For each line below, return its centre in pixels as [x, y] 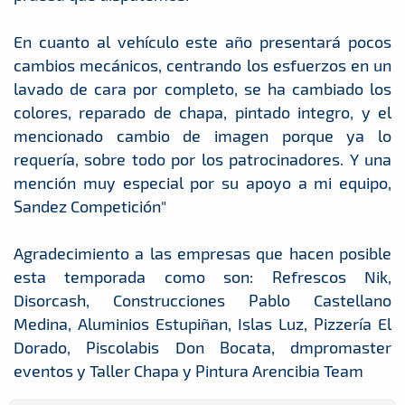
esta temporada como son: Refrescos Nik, [202, 277]
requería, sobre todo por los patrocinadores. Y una [202, 159]
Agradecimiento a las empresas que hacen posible [202, 253]
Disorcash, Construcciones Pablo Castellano [202, 300]
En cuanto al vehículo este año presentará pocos [202, 42]
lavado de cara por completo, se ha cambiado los [202, 89]
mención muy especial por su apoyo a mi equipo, [202, 183]
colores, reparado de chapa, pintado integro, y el [202, 112]
